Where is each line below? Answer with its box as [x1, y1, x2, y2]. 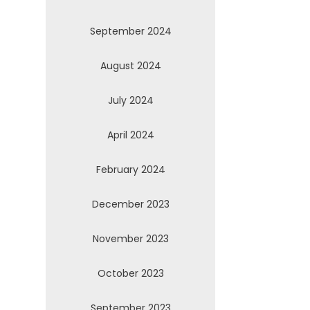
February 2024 [95, 163, 165, 176]
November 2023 [92, 232, 169, 246]
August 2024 [100, 59, 161, 73]
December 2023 [91, 197, 170, 211]
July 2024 [107, 93, 154, 107]
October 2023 [97, 266, 164, 280]
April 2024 [107, 128, 154, 142]
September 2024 [89, 24, 172, 38]
